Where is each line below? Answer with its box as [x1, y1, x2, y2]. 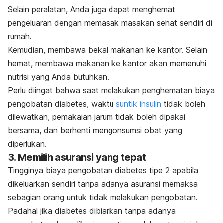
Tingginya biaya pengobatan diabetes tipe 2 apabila [8, 165, 198, 176]
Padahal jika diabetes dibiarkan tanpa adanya [8, 206, 176, 216]
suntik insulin [116, 99, 161, 109]
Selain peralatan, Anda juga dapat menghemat [8, 4, 175, 15]
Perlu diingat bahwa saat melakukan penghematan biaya [8, 85, 215, 96]
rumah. [8, 31, 32, 42]
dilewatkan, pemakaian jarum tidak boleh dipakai [8, 112, 185, 122]
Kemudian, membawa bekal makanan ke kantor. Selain [8, 45, 207, 55]
